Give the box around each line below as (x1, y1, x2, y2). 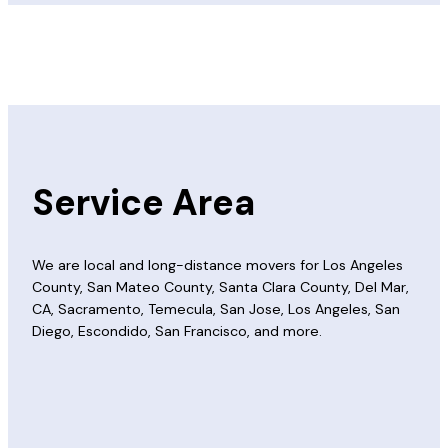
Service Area (32, 179, 255, 227)
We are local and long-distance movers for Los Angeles (32, 256, 403, 275)
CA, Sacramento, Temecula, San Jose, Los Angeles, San (32, 300, 400, 319)
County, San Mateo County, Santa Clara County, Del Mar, (32, 278, 409, 297)
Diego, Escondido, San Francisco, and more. (32, 322, 322, 341)
